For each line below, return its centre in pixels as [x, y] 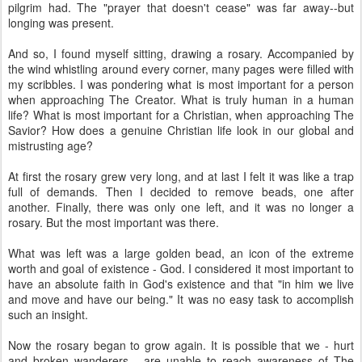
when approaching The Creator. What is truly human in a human [181, 99]
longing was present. [61, 23]
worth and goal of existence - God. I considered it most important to [181, 268]
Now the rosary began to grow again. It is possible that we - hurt [181, 345]
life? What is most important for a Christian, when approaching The [181, 115]
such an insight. [48, 314]
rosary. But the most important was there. [114, 222]
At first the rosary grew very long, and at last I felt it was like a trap [181, 176]
